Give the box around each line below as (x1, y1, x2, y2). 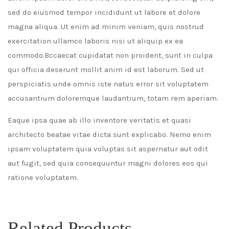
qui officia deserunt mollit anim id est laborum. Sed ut (8, 65, 204, 75)
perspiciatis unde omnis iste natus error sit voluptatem (8, 79, 209, 89)
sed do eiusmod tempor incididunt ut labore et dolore (8, 8, 200, 17)
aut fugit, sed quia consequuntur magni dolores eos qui (8, 158, 208, 168)
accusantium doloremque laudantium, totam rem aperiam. (8, 94, 218, 103)
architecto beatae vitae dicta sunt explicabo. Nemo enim (8, 130, 211, 140)
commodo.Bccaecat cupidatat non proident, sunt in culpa (8, 51, 213, 60)
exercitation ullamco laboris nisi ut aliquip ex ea (8, 36, 183, 46)
